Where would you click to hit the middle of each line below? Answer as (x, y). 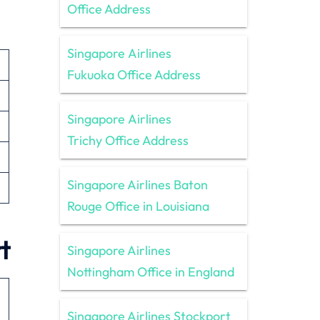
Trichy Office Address (127, 140)
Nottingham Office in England (150, 271)
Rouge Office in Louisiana (138, 206)
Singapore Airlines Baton (137, 184)
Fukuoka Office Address (134, 74)
